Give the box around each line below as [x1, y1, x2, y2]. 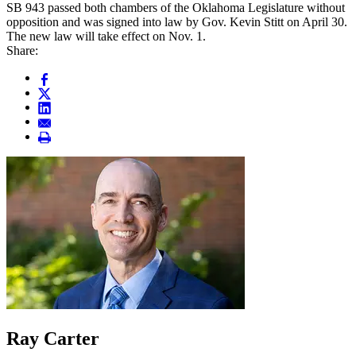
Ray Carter [6, 328, 99, 350]
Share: [6, 44, 38, 58]
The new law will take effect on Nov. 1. [6, 29, 206, 44]
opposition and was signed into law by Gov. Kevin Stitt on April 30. [6, 15, 347, 29]
